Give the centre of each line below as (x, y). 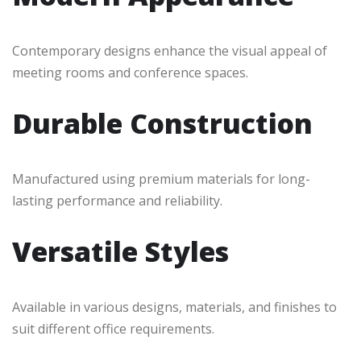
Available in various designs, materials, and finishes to (174, 307)
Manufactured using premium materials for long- (161, 178)
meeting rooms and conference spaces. (130, 72)
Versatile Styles (120, 251)
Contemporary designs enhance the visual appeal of (170, 50)
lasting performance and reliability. (117, 200)
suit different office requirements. (113, 328)
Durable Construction (162, 123)
